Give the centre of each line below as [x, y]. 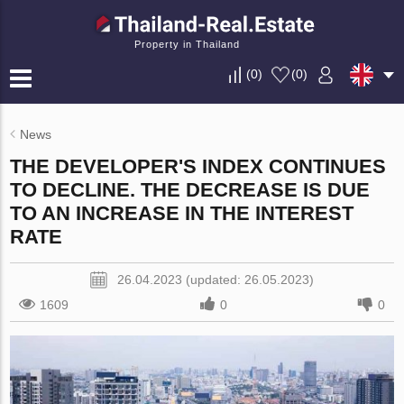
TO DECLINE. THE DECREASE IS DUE [190, 190]
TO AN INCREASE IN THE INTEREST [182, 213]
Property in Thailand [187, 44]
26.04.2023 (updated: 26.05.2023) [216, 280]
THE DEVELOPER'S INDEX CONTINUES [198, 166]
